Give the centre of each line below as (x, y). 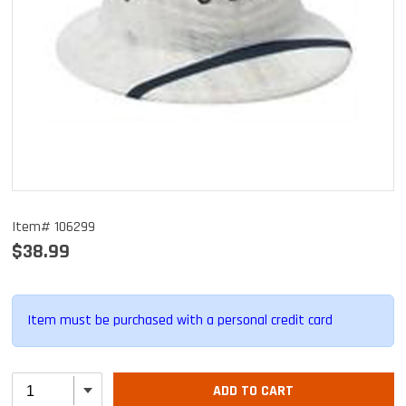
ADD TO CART (254, 391)
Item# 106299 (59, 227)
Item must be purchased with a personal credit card (180, 320)
